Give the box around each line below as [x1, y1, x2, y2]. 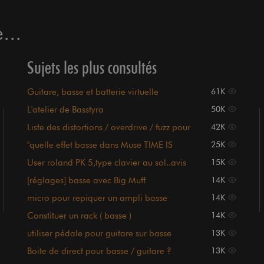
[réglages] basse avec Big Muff [27, 175, 146, 186]
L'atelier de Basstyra [27, 104, 104, 115]
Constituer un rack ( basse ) [27, 210, 131, 221]
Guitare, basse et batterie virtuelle [27, 87, 159, 97]
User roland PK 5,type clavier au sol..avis [27, 157, 186, 168]
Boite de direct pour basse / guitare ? [27, 246, 171, 256]
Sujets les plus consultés [27, 57, 157, 78]
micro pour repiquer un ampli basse [27, 193, 167, 203]
